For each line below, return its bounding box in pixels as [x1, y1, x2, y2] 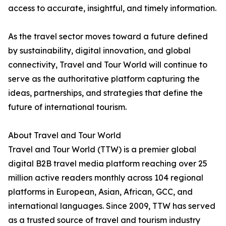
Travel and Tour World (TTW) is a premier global [8, 144, 196, 155]
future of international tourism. [8, 102, 127, 112]
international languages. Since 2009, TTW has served [8, 201, 215, 211]
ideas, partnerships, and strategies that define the [8, 88, 203, 98]
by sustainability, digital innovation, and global [8, 45, 191, 56]
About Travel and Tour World [8, 130, 121, 141]
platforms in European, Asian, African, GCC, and [8, 187, 193, 197]
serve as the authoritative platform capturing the [8, 74, 200, 84]
